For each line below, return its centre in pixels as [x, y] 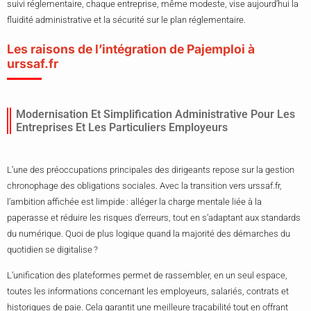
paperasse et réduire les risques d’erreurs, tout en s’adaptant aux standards [154, 217]
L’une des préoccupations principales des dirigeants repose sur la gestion [151, 169]
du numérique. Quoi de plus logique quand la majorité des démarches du [149, 233]
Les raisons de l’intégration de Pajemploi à [131, 49]
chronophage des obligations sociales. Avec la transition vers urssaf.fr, [144, 185]
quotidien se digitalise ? [52, 249]
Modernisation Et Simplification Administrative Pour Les [155, 114]
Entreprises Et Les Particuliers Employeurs [122, 127]
